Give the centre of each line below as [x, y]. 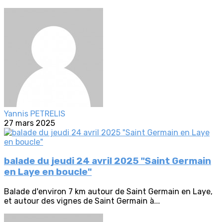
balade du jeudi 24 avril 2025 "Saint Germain [108, 161]
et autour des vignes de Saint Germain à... [82, 201]
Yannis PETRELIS [35, 113]
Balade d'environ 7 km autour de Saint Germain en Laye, [108, 192]
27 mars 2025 [29, 123]
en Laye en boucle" [48, 172]
